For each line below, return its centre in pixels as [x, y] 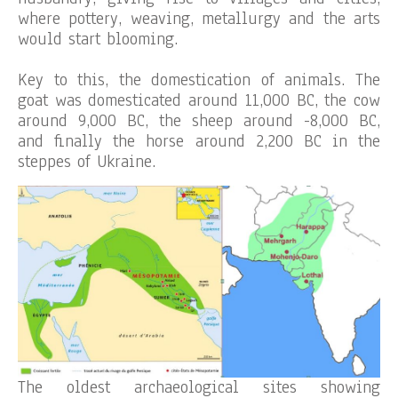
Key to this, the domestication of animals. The [199, 80]
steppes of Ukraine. [87, 162]
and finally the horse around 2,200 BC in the [199, 142]
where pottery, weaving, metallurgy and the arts [199, 19]
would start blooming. [98, 40]
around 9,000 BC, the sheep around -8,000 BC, [199, 121]
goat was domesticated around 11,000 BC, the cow [199, 101]
